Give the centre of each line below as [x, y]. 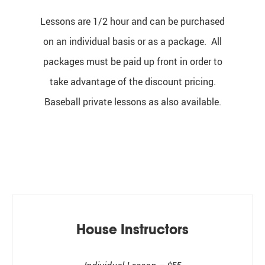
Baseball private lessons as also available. [132, 101]
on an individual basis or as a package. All [132, 41]
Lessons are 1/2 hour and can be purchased [132, 21]
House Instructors [132, 229]
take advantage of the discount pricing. [132, 81]
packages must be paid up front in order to [132, 61]
